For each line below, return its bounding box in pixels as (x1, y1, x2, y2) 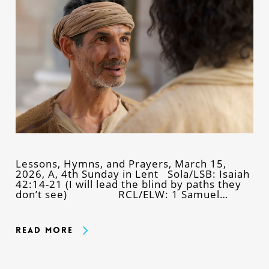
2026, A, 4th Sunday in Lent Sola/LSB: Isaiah (15, 167, 250, 181)
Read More (15, 225, 73, 236)
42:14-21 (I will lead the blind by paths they (15, 177, 241, 192)
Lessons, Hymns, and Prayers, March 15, (15, 157, 226, 171)
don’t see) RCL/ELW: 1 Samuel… (15, 187, 228, 202)
